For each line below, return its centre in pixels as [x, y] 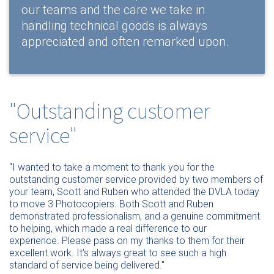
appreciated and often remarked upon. [125, 42]
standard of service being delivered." [87, 265]
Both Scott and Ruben [166, 204]
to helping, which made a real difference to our [108, 228]
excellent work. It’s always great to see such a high [118, 253]
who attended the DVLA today [195, 191]
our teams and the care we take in [113, 10]
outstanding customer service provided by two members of [136, 179]
